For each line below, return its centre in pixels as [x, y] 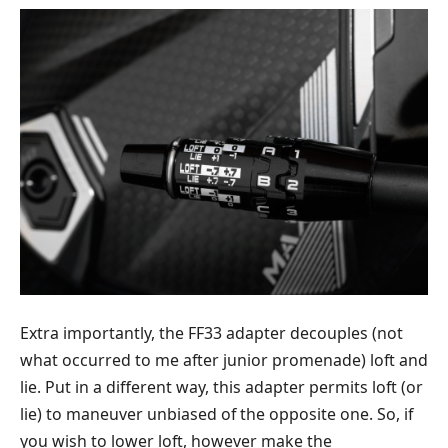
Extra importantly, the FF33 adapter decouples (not [211, 332]
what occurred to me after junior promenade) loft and [224, 359]
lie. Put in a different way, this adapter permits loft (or [221, 386]
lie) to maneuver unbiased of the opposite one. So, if [216, 413]
